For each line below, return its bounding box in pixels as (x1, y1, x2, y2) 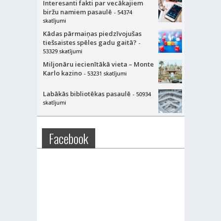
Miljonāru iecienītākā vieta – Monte (42, 59, 154, 69)
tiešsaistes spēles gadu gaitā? (42, 37, 137, 47)
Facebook (48, 128, 88, 148)
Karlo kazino (42, 68, 82, 77)
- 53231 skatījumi (83, 69, 127, 77)
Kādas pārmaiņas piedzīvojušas (42, 29, 142, 38)
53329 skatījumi (42, 47, 82, 55)
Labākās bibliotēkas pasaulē (42, 89, 131, 98)
